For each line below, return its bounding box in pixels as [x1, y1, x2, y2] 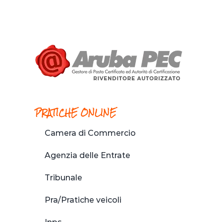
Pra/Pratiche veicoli [45, 195, 121, 205]
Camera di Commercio [45, 128, 136, 138]
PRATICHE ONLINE [35, 105, 116, 121]
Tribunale [45, 172, 82, 182]
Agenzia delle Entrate [45, 150, 130, 160]
